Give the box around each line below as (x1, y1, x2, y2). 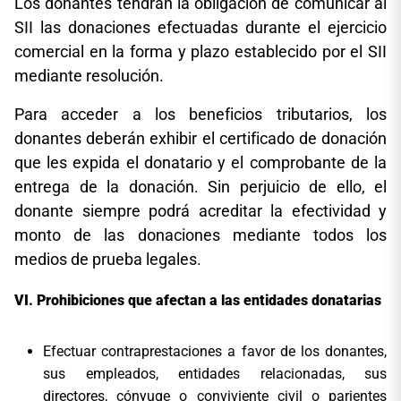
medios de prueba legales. (14, 249, 201, 269)
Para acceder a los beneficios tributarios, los (14, 104, 387, 124)
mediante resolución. (14, 65, 164, 85)
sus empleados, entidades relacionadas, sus (43, 364, 387, 382)
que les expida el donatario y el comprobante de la (14, 152, 387, 172)
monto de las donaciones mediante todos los (14, 225, 387, 244)
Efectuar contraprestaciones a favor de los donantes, (43, 342, 387, 360)
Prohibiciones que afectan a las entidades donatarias (37, 291, 381, 309)
